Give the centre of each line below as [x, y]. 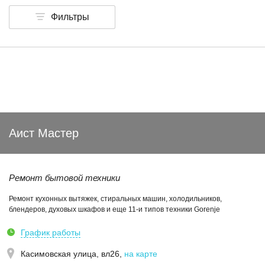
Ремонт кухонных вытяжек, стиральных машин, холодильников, [115, 199]
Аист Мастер [44, 133]
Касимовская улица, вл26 [70, 254]
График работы [51, 232]
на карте [141, 254]
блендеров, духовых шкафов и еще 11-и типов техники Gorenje [114, 209]
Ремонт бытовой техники [64, 178]
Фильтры [70, 17]
